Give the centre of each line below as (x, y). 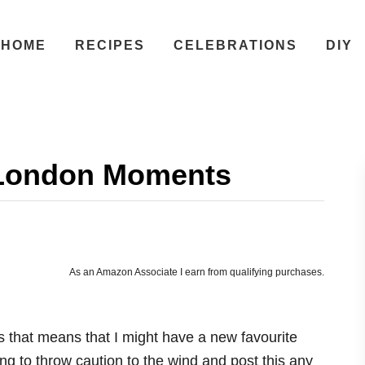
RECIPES (110, 45)
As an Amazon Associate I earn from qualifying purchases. (197, 272)
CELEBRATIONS (235, 45)
